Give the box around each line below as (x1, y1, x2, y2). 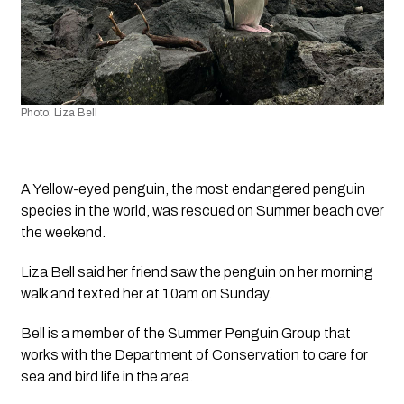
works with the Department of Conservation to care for (20, 346, 368, 363)
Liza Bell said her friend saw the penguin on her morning (20, 263, 373, 280)
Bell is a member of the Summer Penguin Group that (20, 325, 351, 341)
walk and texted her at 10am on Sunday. (20, 285, 271, 301)
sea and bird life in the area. (20, 368, 196, 384)
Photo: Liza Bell (20, 106, 97, 119)
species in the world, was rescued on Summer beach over (20, 202, 384, 218)
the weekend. (20, 224, 106, 240)
